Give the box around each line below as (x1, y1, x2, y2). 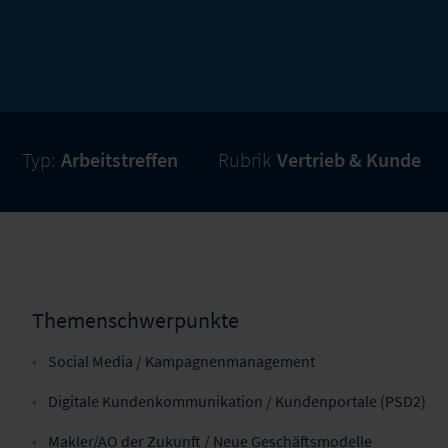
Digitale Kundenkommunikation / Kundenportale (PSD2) (48, 391, 426, 411)
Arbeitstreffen (61, 147, 178, 172)
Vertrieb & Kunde (277, 147, 421, 172)
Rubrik (218, 147, 271, 172)
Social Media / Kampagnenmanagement (48, 351, 315, 371)
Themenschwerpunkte (32, 306, 239, 334)
